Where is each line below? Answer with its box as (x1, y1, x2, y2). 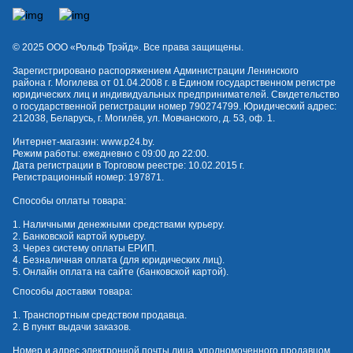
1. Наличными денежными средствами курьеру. (13, 219, 225, 231)
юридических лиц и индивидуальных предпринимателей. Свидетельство (13, 89, 340, 101)
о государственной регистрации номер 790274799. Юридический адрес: (13, 101, 336, 113)
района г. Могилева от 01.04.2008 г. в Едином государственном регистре (13, 77, 336, 89)
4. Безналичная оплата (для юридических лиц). (13, 255, 225, 266)
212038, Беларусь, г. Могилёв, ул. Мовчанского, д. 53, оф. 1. (13, 113, 275, 124)
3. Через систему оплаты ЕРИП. (13, 243, 157, 255)
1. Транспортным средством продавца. (13, 310, 187, 321)
